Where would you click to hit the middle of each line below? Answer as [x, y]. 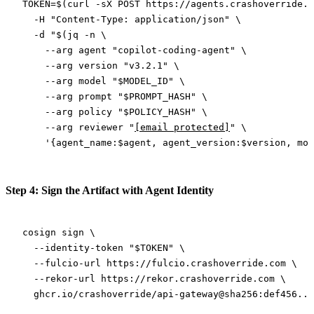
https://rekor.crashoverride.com [185, 278]
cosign [39, 232]
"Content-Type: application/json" [137, 19]
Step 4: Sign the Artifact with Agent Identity [110, 190]
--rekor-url [59, 278]
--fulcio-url [62, 263]
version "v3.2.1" [123, 65]
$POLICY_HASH [157, 111]
